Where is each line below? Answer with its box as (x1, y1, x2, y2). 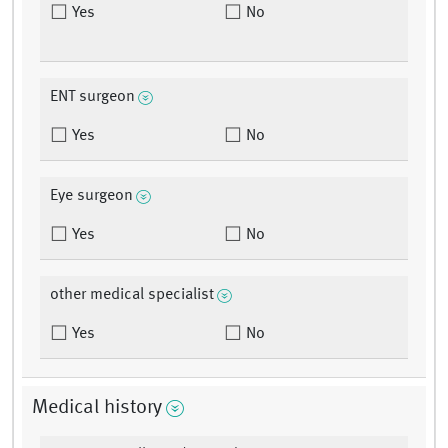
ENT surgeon (50, 89, 135, 106)
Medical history (32, 398, 162, 419)
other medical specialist (50, 287, 214, 304)
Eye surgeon (50, 188, 133, 205)
